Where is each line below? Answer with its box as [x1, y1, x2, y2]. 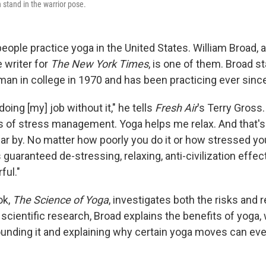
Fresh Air [155, 102, 197, 114]
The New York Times [50, 58, 148, 70]
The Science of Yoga [12, 194, 109, 206]
